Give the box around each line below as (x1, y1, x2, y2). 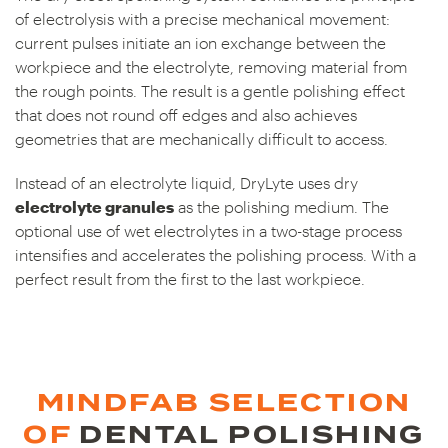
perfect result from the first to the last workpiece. (15, 269, 365, 289)
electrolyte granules (15, 197, 174, 217)
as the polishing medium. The (174, 197, 389, 217)
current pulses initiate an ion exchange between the (15, 33, 386, 53)
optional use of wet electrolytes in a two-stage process (15, 221, 402, 241)
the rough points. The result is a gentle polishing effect (15, 81, 405, 101)
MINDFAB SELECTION (36, 388, 412, 418)
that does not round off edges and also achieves (15, 105, 357, 125)
